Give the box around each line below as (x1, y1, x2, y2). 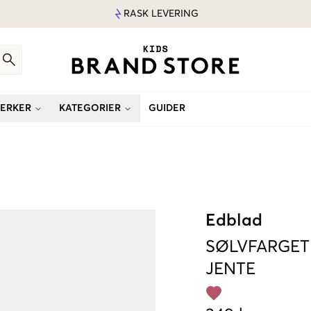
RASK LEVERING (124, 9, 199, 19)
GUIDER (149, 103, 185, 113)
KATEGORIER (59, 103, 121, 113)
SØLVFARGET (205, 239, 310, 255)
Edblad (205, 212, 262, 229)
